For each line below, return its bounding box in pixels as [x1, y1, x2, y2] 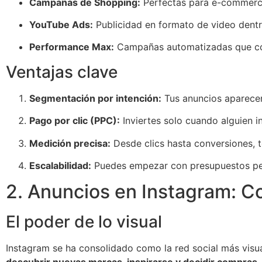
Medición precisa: [29, 137, 111, 149]
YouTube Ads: [29, 18, 93, 30]
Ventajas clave [6, 61, 118, 82]
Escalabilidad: [29, 159, 91, 171]
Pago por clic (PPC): [29, 115, 120, 127]
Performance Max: [29, 41, 114, 53]
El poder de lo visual [6, 212, 162, 232]
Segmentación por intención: [29, 92, 161, 104]
